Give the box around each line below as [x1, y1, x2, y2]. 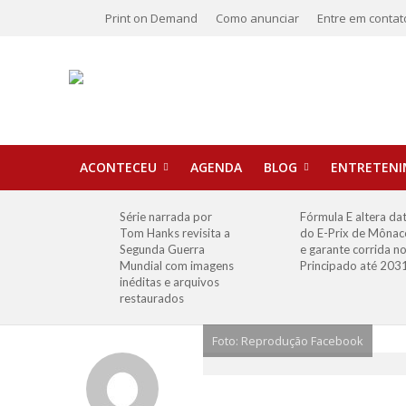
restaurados [120, 291, 185, 305]
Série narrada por [120, 209, 213, 224]
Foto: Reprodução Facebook [212, 333, 364, 349]
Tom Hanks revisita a [120, 226, 231, 240]
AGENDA [189, 159, 242, 176]
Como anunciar [215, 10, 299, 26]
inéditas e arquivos [120, 275, 220, 289]
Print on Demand [104, 10, 198, 26]
